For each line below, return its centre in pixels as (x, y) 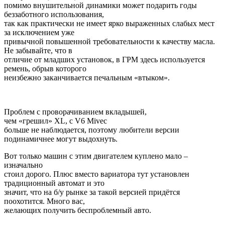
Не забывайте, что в (38, 51)
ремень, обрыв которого (45, 69)
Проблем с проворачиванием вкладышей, (75, 112)
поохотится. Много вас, (44, 201)
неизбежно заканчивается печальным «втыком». (87, 78)
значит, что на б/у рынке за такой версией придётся (92, 192)
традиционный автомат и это (54, 183)
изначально (23, 165)
